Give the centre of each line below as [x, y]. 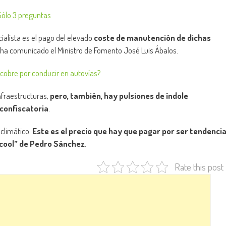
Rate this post [199, 167]
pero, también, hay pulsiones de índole [119, 96]
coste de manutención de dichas [152, 38]
